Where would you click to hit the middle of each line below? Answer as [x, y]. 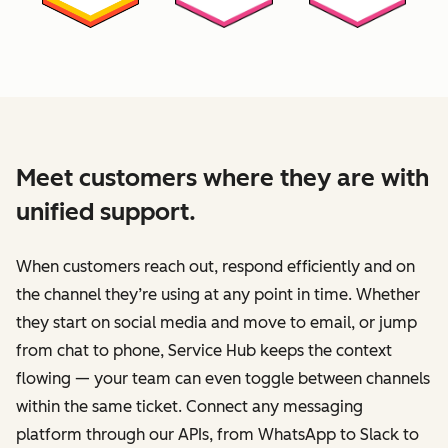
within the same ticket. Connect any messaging [189, 406]
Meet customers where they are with [222, 177]
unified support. [106, 211]
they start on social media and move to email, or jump [216, 322]
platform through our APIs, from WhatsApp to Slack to [217, 434]
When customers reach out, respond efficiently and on [215, 266]
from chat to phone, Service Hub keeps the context [204, 350]
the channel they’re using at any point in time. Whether [218, 294]
